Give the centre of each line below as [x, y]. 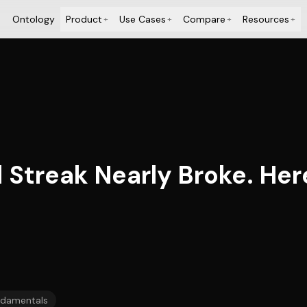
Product [84, 19]
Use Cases [142, 19]
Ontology [33, 19]
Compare [204, 19]
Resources [266, 19]
